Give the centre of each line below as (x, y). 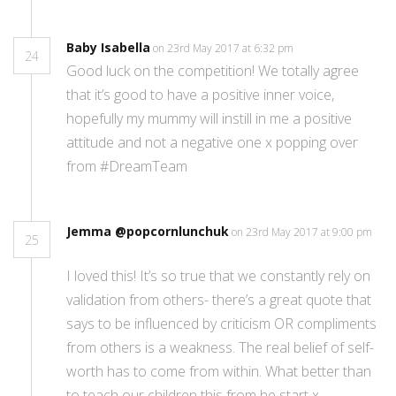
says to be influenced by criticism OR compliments (221, 324)
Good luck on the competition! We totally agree (213, 71)
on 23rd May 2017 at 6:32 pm (225, 49)
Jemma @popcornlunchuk (148, 232)
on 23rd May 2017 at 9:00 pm (302, 232)
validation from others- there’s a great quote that (219, 300)
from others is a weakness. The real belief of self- (220, 348)
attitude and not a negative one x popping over (212, 143)
